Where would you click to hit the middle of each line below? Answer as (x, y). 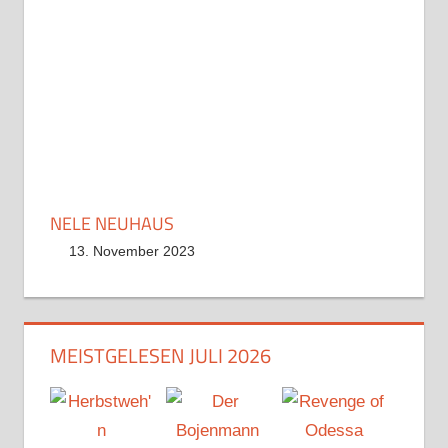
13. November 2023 (132, 250)
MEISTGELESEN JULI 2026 (160, 356)
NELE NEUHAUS (111, 223)
